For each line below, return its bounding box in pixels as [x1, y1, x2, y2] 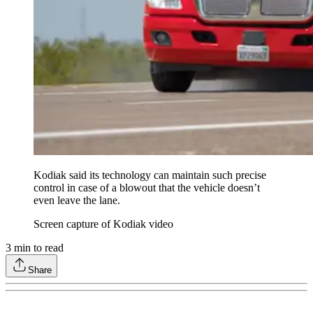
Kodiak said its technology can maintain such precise [34, 169, 266, 182]
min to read [11, 242, 64, 254]
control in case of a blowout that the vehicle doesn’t [34, 182, 260, 194]
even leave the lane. [34, 194, 120, 207]
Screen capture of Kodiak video [34, 218, 173, 231]
